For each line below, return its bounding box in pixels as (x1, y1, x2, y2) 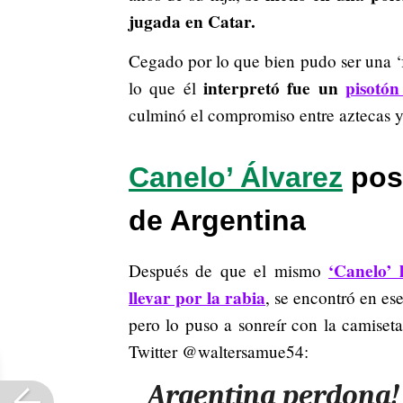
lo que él (129, 76, 203, 100)
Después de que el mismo (129, 259, 329, 282)
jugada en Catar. (129, 9, 255, 35)
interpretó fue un (203, 76, 345, 102)
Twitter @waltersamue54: (129, 340, 309, 363)
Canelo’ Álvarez (129, 161, 343, 194)
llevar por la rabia (129, 285, 265, 311)
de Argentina (129, 204, 306, 237)
